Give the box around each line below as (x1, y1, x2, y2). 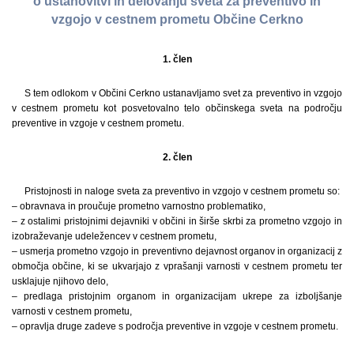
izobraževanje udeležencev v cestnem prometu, (12, 230, 217, 242)
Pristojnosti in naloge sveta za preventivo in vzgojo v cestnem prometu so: (24, 185, 340, 197)
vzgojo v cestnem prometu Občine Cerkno (51, 13, 303, 27)
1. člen (162, 53, 192, 65)
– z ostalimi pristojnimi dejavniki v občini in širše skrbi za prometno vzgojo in (12, 215, 342, 227)
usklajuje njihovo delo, (12, 275, 108, 287)
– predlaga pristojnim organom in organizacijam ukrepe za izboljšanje (12, 290, 342, 302)
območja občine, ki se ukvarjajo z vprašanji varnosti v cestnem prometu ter (12, 260, 342, 272)
